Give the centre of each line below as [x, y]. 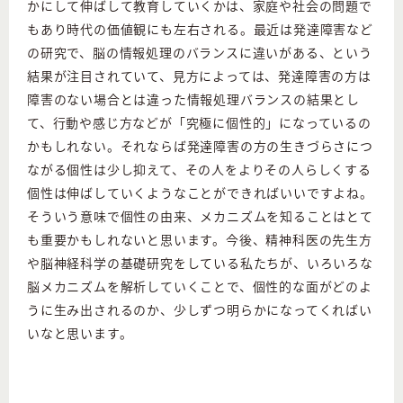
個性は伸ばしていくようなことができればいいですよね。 [200, 193]
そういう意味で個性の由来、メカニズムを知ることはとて [200, 216]
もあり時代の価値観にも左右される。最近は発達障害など [200, 29]
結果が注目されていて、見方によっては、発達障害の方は [199, 76]
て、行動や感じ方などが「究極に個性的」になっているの [199, 123]
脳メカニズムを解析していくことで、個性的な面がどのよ [200, 287]
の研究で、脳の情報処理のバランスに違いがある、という [200, 53]
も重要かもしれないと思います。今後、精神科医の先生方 [200, 240]
